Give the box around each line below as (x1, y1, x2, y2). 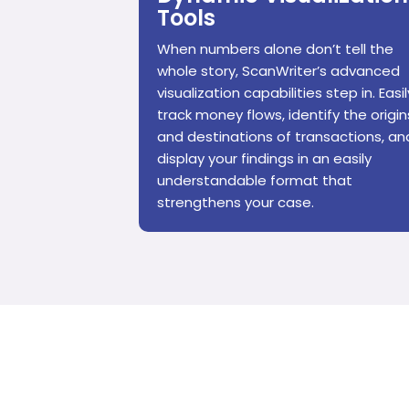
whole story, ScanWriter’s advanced (157, 61, 400, 81)
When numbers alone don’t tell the (157, 39, 393, 59)
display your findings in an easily (157, 149, 372, 169)
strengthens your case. (157, 193, 314, 213)
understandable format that (157, 171, 352, 191)
